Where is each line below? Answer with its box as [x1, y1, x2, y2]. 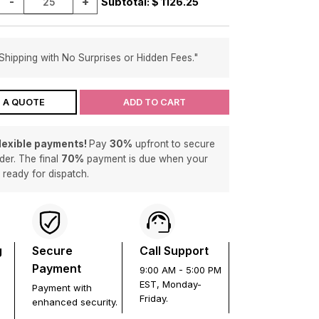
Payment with [32, 282, 93, 293]
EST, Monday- [139, 278, 202, 290]
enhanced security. [32, 296, 118, 308]
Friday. [139, 293, 168, 304]
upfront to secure [132, 138, 215, 150]
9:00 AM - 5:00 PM [139, 264, 221, 276]
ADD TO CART [122, 96, 186, 108]
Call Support [139, 244, 209, 258]
